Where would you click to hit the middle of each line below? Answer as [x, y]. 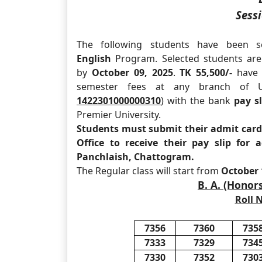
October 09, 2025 [132, 73]
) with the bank [198, 101]
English [94, 58]
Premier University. [119, 115]
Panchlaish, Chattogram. [135, 157]
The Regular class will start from [149, 171]
